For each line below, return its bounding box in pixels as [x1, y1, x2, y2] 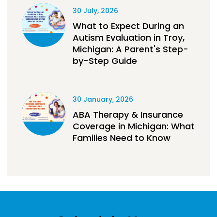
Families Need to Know [73, 132, 170, 144]
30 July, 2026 [73, 6, 118, 16]
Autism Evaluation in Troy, [73, 31, 185, 44]
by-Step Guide [73, 55, 137, 67]
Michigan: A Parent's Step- [73, 43, 188, 56]
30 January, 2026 [73, 94, 133, 105]
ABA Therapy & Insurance [73, 108, 183, 121]
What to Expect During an [73, 20, 184, 32]
